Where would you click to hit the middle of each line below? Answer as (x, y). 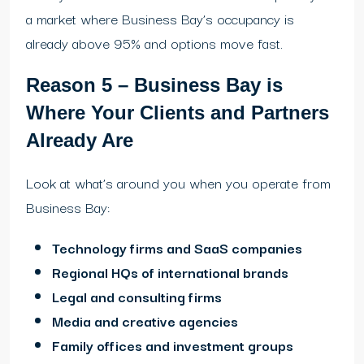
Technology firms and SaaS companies (177, 248)
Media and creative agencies (145, 321)
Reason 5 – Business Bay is (154, 85)
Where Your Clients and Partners (178, 113)
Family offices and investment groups (173, 345)
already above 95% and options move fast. (154, 43)
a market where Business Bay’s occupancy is (160, 19)
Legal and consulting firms (137, 297)
